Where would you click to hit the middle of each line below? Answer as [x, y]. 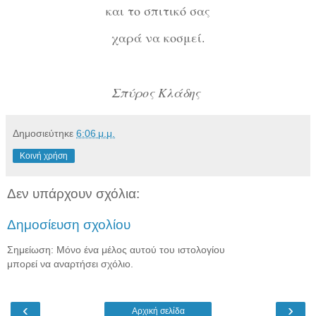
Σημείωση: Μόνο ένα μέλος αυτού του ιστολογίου [116, 250]
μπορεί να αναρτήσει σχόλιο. [70, 264]
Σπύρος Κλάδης [158, 93]
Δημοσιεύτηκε [44, 134]
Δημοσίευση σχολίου [69, 224]
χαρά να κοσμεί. [158, 38]
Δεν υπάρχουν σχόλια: [73, 194]
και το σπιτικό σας [158, 10]
